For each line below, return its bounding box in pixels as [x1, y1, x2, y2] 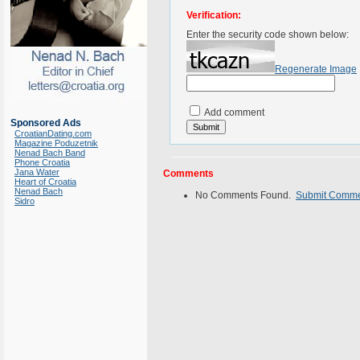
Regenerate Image [275, 63, 357, 75]
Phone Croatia [14, 157, 70, 167]
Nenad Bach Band [14, 148, 85, 157]
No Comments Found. [195, 190, 296, 201]
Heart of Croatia [14, 177, 76, 186]
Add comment [202, 107, 264, 118]
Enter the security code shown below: [186, 29, 349, 40]
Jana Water [14, 167, 59, 177]
